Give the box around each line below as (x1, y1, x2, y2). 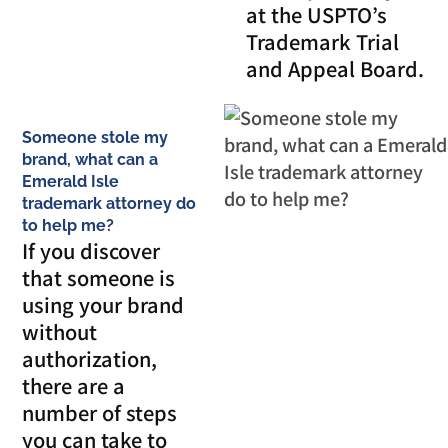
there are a (22, 370, 126, 400)
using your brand (22, 289, 185, 319)
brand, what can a (22, 149, 159, 169)
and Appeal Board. (246, 54, 425, 84)
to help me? (22, 215, 115, 235)
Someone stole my (22, 127, 169, 147)
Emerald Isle (22, 171, 120, 191)
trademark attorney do (22, 193, 197, 213)
